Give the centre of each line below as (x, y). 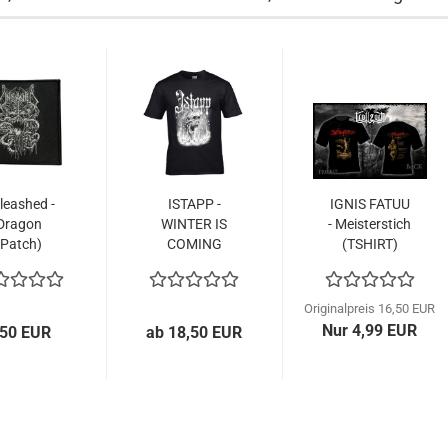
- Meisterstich (370, 224)
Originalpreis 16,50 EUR (370, 308)
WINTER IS (194, 224)
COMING (194, 244)
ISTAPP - (194, 204)
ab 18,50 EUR (194, 332)
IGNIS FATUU (369, 204)
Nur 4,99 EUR (370, 330)
